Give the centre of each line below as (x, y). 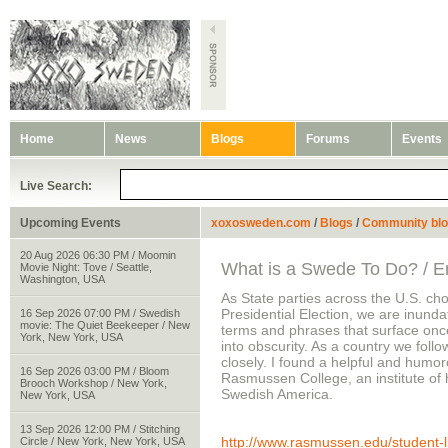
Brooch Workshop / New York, (93, 383)
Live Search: (56, 186)
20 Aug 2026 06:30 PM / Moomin (98, 255)
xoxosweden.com (261, 223)
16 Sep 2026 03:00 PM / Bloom (94, 371)
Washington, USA (62, 279)
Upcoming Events (70, 223)
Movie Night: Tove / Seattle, (86, 267)
